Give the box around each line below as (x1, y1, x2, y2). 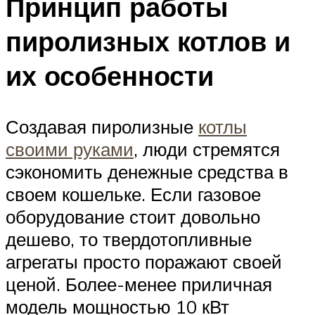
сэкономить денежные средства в (6, 160, 288, 183)
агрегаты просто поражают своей (6, 250, 282, 273)
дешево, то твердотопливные (6, 227, 252, 250)
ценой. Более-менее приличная (6, 272, 272, 295)
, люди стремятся (134, 137, 280, 160)
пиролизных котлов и (6, 23, 290, 58)
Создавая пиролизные (6, 115, 198, 138)
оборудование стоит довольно (6, 205, 260, 228)
